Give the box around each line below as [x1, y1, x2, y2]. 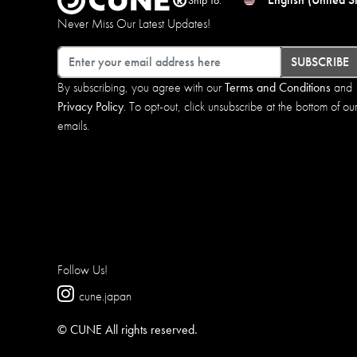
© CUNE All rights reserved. [57, 320, 198, 338]
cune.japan [79, 287, 131, 304]
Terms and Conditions [225, 78, 331, 96]
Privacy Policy [57, 97, 124, 115]
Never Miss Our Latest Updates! [57, 14, 210, 32]
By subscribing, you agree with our [57, 78, 225, 96]
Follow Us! [57, 261, 108, 278]
